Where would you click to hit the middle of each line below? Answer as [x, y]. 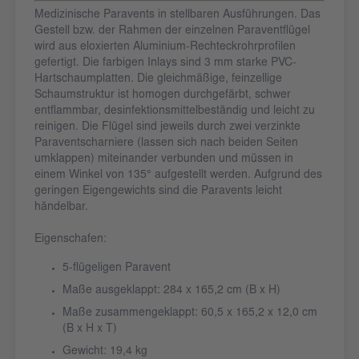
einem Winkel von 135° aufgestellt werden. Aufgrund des [178, 176]
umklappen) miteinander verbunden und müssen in [164, 160]
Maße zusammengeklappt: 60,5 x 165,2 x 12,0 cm [190, 314]
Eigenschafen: [71, 240]
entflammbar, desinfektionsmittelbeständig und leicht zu [175, 112]
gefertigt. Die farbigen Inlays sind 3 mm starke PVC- [165, 64]
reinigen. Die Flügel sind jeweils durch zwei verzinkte [167, 128]
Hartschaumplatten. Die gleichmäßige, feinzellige [158, 80]
